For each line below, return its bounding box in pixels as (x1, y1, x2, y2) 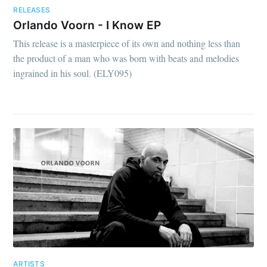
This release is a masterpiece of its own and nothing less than (13, 37, 241, 50)
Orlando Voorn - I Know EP (13, 18, 162, 32)
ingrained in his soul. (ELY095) (13, 67, 132, 80)
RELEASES (13, 5, 50, 15)
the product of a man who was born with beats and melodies (13, 52, 240, 65)
